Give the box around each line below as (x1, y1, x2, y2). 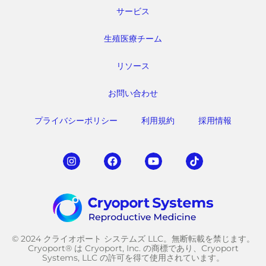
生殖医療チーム (104, 33, 162, 44)
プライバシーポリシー (34, 115, 118, 126)
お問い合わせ (108, 87, 158, 99)
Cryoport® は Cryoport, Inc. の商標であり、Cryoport (27, 243, 239, 254)
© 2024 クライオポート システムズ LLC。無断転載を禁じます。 (11, 233, 255, 245)
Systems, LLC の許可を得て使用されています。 (42, 252, 224, 264)
